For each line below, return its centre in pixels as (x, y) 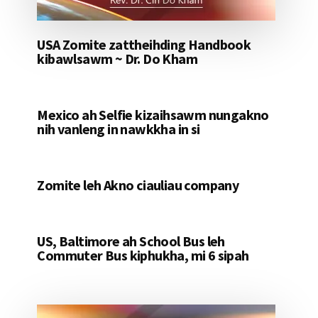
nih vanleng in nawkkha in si (119, 129)
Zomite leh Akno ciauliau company (138, 185)
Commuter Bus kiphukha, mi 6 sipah (143, 256)
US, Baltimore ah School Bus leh (131, 241)
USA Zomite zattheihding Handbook (144, 45)
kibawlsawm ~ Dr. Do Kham (117, 59)
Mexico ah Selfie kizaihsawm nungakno (153, 115)
